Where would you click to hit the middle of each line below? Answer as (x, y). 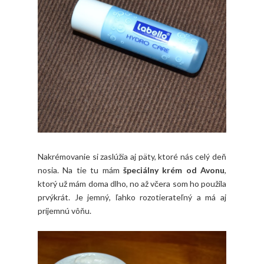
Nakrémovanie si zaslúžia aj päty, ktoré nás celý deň (132, 157)
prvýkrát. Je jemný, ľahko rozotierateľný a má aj (132, 197)
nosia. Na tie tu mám (80, 170)
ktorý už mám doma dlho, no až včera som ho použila (132, 184)
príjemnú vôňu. (65, 211)
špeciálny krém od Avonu (174, 170)
